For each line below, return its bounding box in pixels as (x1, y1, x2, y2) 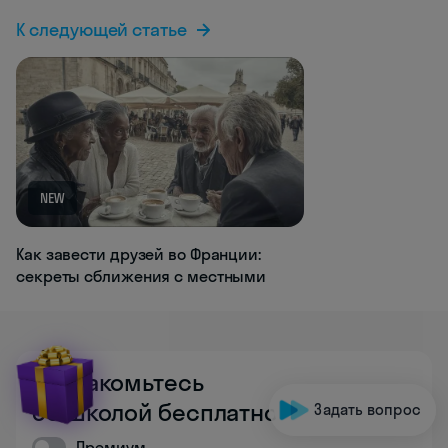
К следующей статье (16, 18, 188, 42)
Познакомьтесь (32, 367, 204, 398)
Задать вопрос (314, 400, 421, 419)
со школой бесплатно (32, 397, 279, 428)
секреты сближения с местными (16, 266, 267, 287)
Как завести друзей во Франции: (16, 244, 261, 265)
